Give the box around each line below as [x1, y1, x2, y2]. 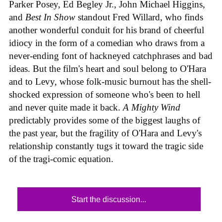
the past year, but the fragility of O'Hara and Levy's [9, 127, 202, 138]
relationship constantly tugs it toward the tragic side [9, 140, 203, 151]
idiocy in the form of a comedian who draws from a [9, 37, 205, 48]
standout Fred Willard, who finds [78, 11, 203, 22]
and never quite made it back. [9, 102, 123, 112]
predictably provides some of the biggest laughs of [9, 114, 200, 125]
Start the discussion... [71, 195, 147, 204]
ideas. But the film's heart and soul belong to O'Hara [9, 63, 206, 74]
